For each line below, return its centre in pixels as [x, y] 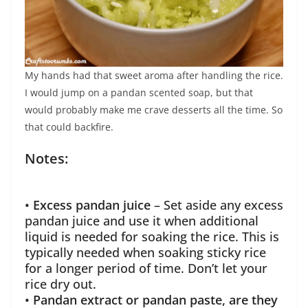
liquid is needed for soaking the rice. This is [152, 237]
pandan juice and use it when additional [142, 221]
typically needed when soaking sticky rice [145, 253]
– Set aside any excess [219, 205]
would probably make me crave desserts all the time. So [154, 110]
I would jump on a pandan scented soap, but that [139, 93]
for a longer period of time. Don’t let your [146, 268]
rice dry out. [60, 284]
